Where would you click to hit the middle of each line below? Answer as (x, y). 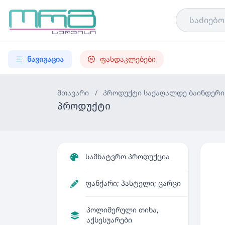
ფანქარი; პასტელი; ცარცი (133, 183)
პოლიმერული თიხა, (123, 210)
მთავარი (73, 93)
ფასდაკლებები (128, 59)
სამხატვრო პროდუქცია (128, 156)
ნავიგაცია (45, 59)
